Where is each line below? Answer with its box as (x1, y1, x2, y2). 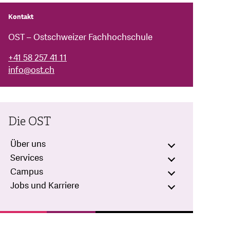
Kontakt (8, 12, 33, 22)
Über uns (10, 138, 46, 150)
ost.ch (31, 64, 54, 76)
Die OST (8, 114, 51, 129)
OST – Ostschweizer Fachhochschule (8, 31, 152, 44)
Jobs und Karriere (10, 180, 79, 192)
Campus (10, 166, 43, 178)
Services (10, 152, 43, 164)
